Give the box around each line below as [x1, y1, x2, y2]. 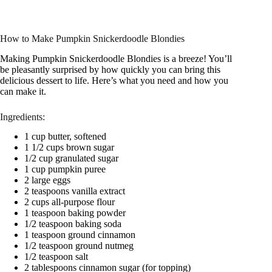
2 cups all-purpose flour [24, 197, 115, 208]
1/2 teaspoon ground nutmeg [24, 240, 134, 251]
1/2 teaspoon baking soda [24, 219, 121, 229]
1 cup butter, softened [24, 131, 106, 142]
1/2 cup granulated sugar [24, 153, 118, 164]
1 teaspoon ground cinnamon [24, 229, 135, 240]
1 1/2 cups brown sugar [24, 142, 114, 153]
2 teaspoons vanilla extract [24, 186, 125, 197]
